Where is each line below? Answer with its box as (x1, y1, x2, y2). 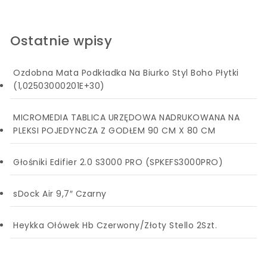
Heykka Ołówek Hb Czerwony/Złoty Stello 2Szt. (13, 219, 218, 231)
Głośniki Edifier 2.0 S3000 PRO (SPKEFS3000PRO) (13, 156, 223, 168)
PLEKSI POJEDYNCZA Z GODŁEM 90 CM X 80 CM (13, 124, 216, 136)
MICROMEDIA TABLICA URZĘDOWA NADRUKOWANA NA (13, 111, 240, 123)
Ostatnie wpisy (10, 32, 113, 51)
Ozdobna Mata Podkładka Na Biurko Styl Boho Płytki (13, 66, 239, 79)
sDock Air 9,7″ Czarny (13, 187, 107, 200)
